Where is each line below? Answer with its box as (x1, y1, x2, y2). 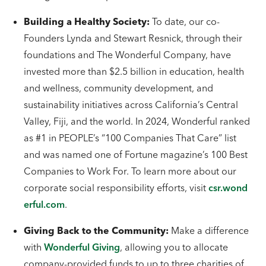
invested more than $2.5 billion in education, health (24, 65, 244, 77)
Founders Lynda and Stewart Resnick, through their (24, 32, 242, 44)
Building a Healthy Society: (24, 15, 152, 27)
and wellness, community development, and (24, 82, 213, 94)
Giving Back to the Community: (24, 224, 169, 236)
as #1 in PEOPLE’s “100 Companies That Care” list (24, 132, 236, 144)
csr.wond (208, 182, 248, 194)
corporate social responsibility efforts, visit (24, 182, 208, 194)
